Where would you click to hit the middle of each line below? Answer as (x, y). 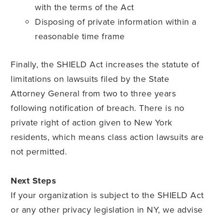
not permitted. (39, 152)
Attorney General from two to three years (93, 93)
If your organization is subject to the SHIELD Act (107, 195)
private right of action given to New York (92, 123)
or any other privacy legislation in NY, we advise (107, 210)
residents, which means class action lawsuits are (107, 137)
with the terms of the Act (85, 7)
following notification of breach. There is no (98, 108)
